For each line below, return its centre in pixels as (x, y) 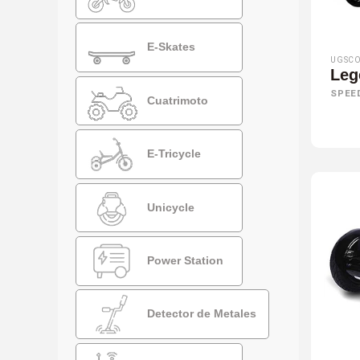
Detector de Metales (200, 313)
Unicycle (170, 207)
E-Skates (170, 46)
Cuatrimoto (176, 100)
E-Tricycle (173, 153)
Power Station (184, 260)
